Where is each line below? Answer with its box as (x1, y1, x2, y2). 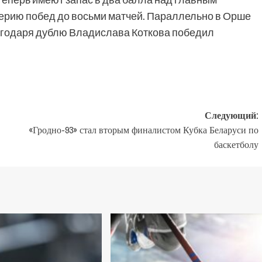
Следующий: (204, 109, 258, 122)
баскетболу (213, 138, 258, 151)
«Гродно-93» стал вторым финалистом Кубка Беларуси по (28, 123, 258, 136)
